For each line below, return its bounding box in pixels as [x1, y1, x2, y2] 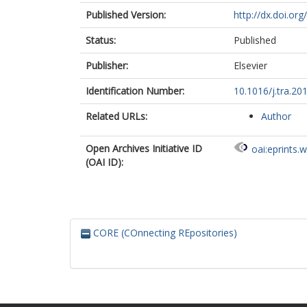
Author [261, 110, 291, 123]
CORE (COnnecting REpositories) [90, 226, 237, 239]
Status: [86, 34, 116, 47]
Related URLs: [86, 110, 147, 123]
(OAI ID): [86, 156, 123, 169]
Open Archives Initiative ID [86, 142, 202, 155]
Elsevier [234, 59, 267, 72]
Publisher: [86, 59, 128, 72]
